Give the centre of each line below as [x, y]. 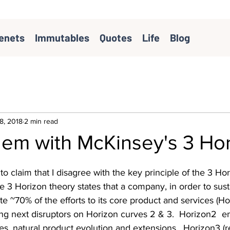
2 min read [41, 121]
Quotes [116, 37]
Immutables [62, 37]
